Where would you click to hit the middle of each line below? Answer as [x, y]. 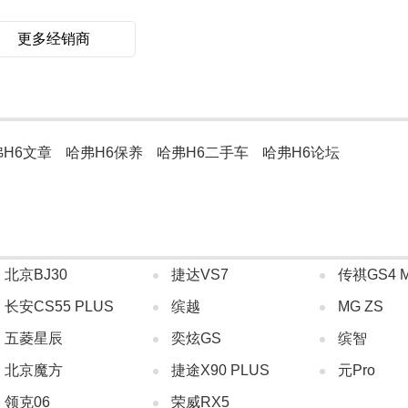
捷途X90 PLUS [220, 370]
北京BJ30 [36, 275]
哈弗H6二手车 [203, 153]
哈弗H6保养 [104, 153]
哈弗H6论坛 [301, 153]
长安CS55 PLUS [59, 306]
